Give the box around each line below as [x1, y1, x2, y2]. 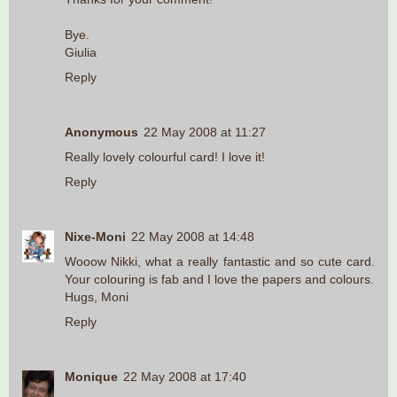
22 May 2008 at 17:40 [123, 370, 246, 385]
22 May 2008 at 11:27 [144, 125, 266, 140]
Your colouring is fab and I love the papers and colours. [65, 272, 374, 287]
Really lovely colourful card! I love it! [65, 150, 265, 165]
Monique [65, 370, 118, 385]
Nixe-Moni [65, 230, 126, 245]
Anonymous [65, 125, 138, 140]
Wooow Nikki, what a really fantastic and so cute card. [65, 254, 375, 269]
